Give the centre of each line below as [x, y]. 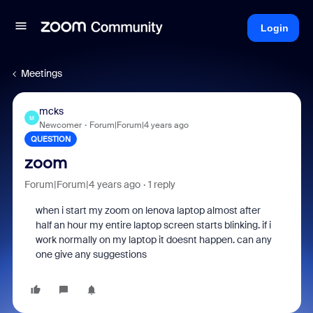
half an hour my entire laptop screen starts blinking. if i [153, 225]
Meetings [42, 73]
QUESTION [50, 139]
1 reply [161, 184]
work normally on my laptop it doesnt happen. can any [153, 240]
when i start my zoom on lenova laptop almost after [148, 210]
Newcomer [60, 125]
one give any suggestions [91, 254]
